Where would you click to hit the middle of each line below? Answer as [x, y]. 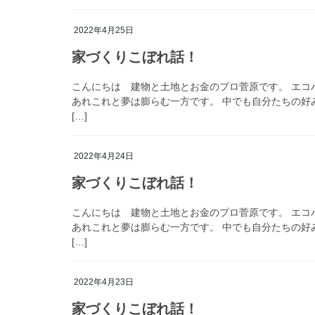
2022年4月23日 [104, 282]
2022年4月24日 [104, 156]
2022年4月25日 [104, 31]
